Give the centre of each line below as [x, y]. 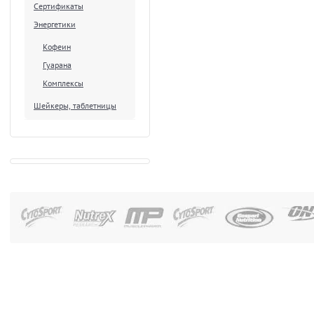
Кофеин [57, 47]
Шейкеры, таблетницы [75, 105]
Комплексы [63, 83]
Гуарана [57, 65]
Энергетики [55, 24]
